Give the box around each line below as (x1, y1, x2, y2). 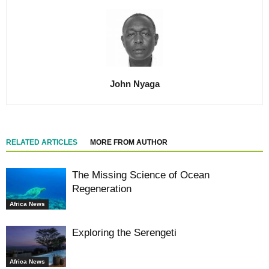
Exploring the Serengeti (72, 227, 177, 238)
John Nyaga (109, 79, 160, 89)
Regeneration (72, 183, 131, 195)
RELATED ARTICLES (6, 138, 77, 147)
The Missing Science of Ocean (72, 169, 210, 181)
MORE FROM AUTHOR (90, 138, 168, 147)
